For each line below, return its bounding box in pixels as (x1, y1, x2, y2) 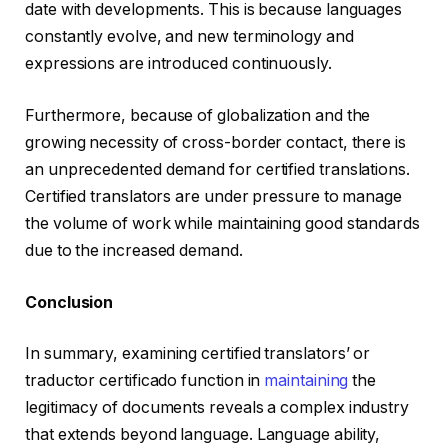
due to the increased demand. (25, 240, 243, 260)
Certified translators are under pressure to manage (25, 186, 403, 206)
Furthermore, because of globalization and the (25, 105, 371, 125)
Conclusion (25, 292, 114, 312)
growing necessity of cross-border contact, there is (25, 132, 406, 152)
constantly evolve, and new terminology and (25, 27, 354, 47)
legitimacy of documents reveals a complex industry (25, 398, 410, 418)
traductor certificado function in (25, 371, 265, 391)
